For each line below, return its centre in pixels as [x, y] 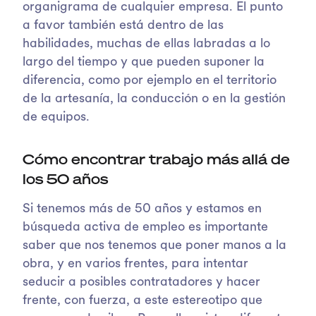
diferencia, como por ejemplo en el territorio [150, 80]
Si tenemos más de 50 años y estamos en [142, 209]
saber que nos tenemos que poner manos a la [154, 245]
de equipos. [56, 117]
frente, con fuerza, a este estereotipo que [142, 300]
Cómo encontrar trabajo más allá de [156, 159]
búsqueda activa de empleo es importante [145, 227]
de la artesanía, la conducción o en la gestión [154, 99]
